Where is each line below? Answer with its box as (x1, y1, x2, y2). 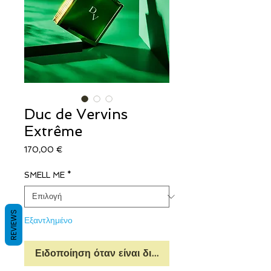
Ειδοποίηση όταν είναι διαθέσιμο (35, 247, 188, 259)
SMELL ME (24, 171, 65, 180)
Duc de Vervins (24, 105, 128, 123)
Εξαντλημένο (24, 215, 73, 225)
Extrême (24, 122, 82, 140)
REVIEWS (8, 209, 19, 240)
